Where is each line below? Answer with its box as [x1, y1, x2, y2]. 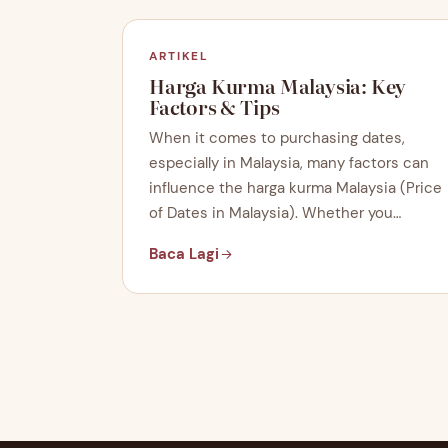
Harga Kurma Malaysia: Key [149, 71, 407, 100]
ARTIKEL [149, 48, 210, 65]
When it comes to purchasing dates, [149, 127, 405, 148]
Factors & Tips [149, 92, 280, 121]
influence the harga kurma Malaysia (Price [149, 177, 442, 198]
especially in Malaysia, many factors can [149, 152, 429, 173]
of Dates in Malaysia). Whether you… [149, 202, 401, 223]
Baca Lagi [149, 243, 219, 264]
